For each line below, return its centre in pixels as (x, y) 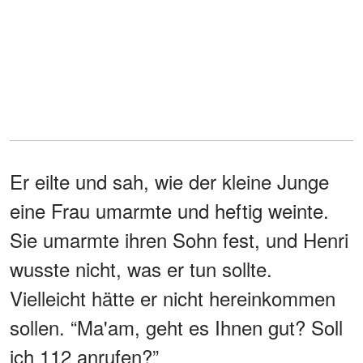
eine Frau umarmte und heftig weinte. (169, 210)
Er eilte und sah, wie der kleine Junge (169, 181)
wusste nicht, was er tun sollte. (141, 268)
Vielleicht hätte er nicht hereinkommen (173, 297)
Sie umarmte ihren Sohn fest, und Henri (179, 239)
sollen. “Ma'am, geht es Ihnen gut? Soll (176, 327)
